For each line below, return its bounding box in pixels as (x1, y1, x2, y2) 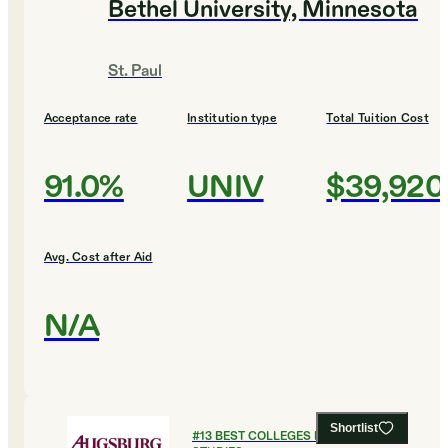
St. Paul (108, 61, 162, 83)
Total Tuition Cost (326, 110, 429, 127)
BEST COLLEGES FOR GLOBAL (215, 428, 389, 445)
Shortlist (330, 421, 378, 436)
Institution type (187, 110, 277, 127)
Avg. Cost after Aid (44, 249, 153, 266)
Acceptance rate (44, 110, 138, 127)
